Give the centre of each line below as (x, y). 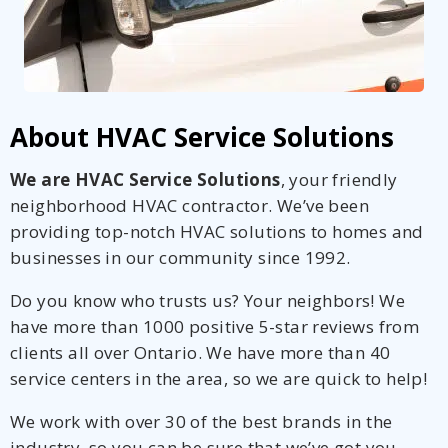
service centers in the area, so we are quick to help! (219, 378)
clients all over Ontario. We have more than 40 (200, 352)
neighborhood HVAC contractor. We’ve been (189, 205)
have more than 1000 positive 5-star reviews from (215, 326)
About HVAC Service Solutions (202, 136)
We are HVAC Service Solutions (145, 179)
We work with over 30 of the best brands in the (201, 421)
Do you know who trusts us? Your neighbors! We (207, 300)
